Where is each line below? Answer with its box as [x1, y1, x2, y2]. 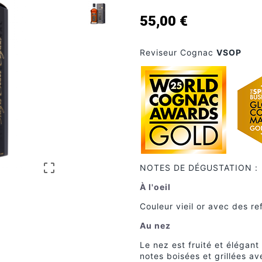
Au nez [140, 220, 171, 231]
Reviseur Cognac [140, 47, 216, 58]
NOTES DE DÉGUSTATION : [140, 163, 258, 173]
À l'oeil [140, 182, 171, 192]
